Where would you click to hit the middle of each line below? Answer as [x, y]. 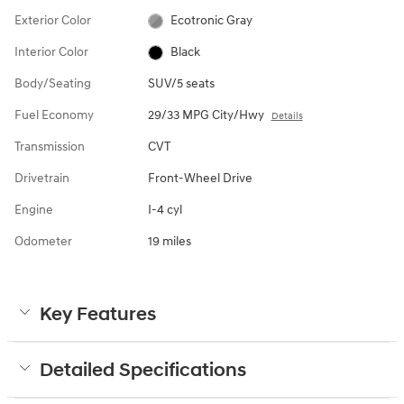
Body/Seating [53, 84]
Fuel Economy [54, 115]
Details [287, 116]
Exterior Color [53, 21]
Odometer [43, 242]
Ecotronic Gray [212, 21]
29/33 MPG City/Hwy [206, 115]
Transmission [50, 147]
